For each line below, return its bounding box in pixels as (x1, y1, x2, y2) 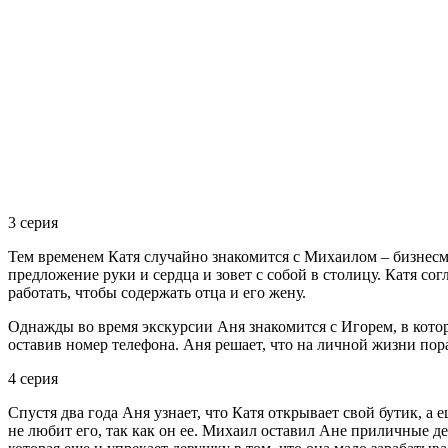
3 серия (8, 214, 58, 232)
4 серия (8, 370, 58, 388)
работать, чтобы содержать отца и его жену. (8, 284, 306, 302)
